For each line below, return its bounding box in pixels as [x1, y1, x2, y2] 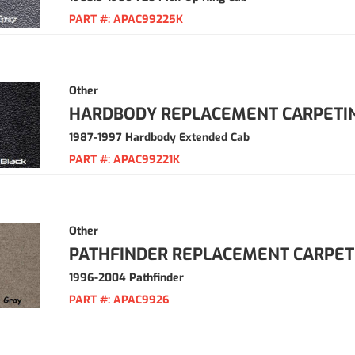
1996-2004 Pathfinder [69, 270, 184, 285]
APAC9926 [113, 292, 170, 307]
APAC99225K [113, 12, 183, 27]
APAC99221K [113, 152, 180, 167]
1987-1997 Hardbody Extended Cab [69, 130, 250, 145]
